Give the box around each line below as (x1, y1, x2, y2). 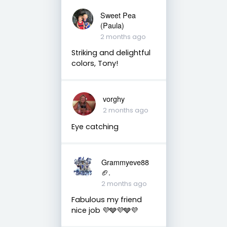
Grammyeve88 (101, 156, 149, 167)
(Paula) (100, 19, 124, 30)
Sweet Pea (100, 9, 136, 20)
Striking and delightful (71, 47, 150, 58)
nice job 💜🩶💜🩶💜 (71, 205, 138, 215)
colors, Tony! (71, 58, 118, 68)
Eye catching (71, 121, 119, 132)
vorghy (102, 93, 125, 104)
